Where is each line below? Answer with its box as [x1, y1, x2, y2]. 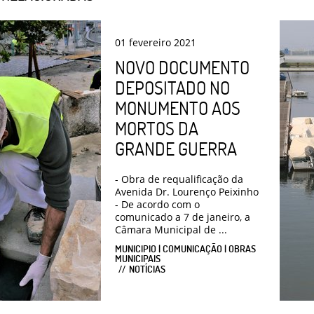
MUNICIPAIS [115, 252, 161, 264]
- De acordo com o [115, 197, 200, 211]
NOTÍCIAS [129, 262, 165, 275]
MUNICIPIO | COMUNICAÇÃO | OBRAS [115, 242, 256, 254]
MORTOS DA [115, 116, 198, 139]
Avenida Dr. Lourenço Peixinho [115, 184, 259, 198]
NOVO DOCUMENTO [115, 55, 250, 78]
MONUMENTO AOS [115, 96, 240, 119]
